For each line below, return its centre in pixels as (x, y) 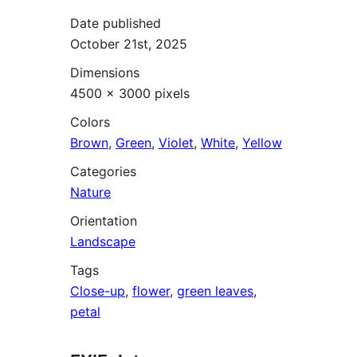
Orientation (104, 220)
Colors (90, 122)
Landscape (103, 241)
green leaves (215, 290)
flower (151, 290)
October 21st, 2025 (129, 43)
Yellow (262, 142)
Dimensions (105, 72)
